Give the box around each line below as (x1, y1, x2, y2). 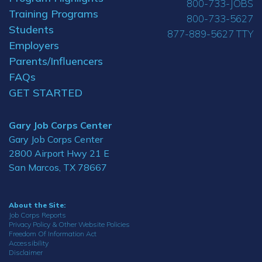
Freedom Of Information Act (9, 229, 96, 239)
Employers (9, 39, 59, 53)
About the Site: (9, 201, 65, 210)
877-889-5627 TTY (167, 27, 253, 40)
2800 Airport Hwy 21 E (9, 147, 109, 160)
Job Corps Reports (9, 211, 66, 220)
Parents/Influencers (9, 54, 103, 68)
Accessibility (9, 239, 49, 248)
